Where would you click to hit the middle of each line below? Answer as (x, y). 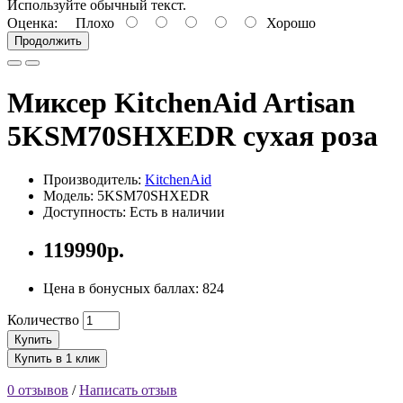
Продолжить (48, 41)
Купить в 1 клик (57, 358)
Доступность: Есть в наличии (134, 212)
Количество (43, 319)
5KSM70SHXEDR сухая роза (193, 135)
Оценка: (32, 23)
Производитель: (94, 180)
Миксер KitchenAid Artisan (181, 102)
